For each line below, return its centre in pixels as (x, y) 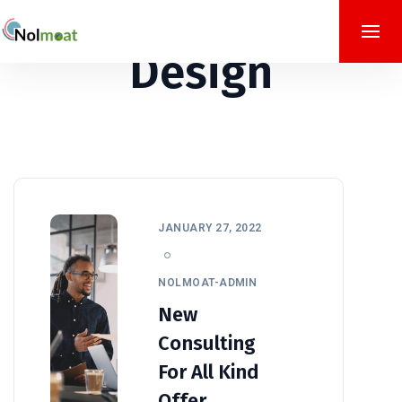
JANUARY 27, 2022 (210, 227)
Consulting (207, 343)
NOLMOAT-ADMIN (208, 282)
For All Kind (209, 371)
